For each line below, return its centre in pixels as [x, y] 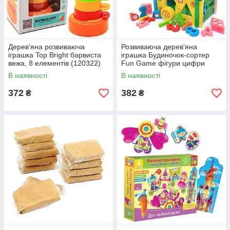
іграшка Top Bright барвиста [55, 55]
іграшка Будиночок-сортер [165, 55]
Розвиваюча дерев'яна [159, 47]
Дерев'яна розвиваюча [46, 47]
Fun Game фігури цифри [163, 63]
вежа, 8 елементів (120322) [54, 63]
